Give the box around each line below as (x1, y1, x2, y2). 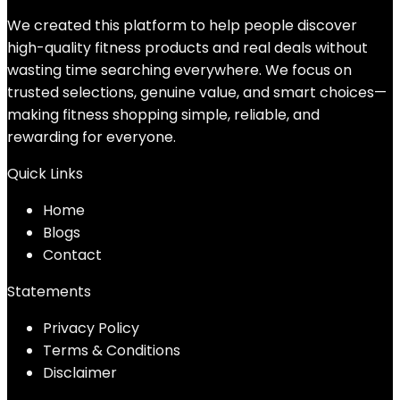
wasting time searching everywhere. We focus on (7, 60, 352, 80)
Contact (43, 245, 102, 265)
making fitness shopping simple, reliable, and (7, 104, 320, 125)
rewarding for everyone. (7, 127, 176, 147)
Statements (7, 281, 91, 302)
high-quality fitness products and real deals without (7, 37, 368, 58)
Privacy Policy (43, 318, 139, 338)
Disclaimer (43, 362, 117, 383)
